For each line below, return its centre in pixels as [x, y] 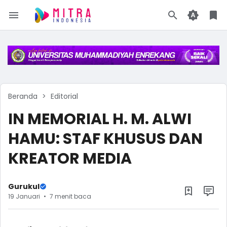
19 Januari [24, 196]
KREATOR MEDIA [70, 159]
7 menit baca [70, 196]
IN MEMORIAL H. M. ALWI [100, 119]
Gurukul [24, 186]
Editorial [64, 97]
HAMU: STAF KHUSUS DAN [105, 139]
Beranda [23, 97]
